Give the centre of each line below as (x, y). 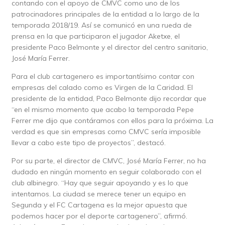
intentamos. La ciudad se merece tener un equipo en (98, 194)
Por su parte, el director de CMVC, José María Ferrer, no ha (108, 160)
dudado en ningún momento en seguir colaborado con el (106, 172)
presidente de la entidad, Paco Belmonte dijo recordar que (109, 98)
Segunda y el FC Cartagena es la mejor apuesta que (99, 205)
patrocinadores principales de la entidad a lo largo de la (105, 14)
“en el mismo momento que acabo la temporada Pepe (102, 109)
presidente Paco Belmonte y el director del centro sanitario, (109, 47)
